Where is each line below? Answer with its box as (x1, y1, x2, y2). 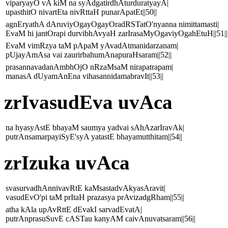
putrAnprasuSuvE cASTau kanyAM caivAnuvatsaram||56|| (6, 214, 195, 223)
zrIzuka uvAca (4, 152, 130, 174)
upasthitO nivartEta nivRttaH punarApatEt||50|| (6, 8, 157, 17)
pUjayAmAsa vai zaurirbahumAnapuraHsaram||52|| (6, 50, 172, 60)
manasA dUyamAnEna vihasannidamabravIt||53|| (6, 72, 163, 81)
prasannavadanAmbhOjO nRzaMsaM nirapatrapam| (6, 63, 173, 72)
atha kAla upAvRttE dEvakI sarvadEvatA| (6, 205, 142, 214)
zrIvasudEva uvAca (4, 91, 173, 113)
